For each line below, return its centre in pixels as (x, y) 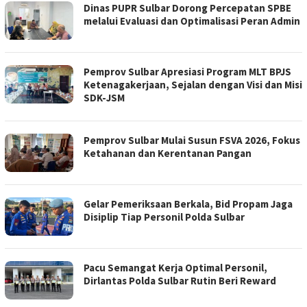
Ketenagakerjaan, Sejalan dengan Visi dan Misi (193, 85)
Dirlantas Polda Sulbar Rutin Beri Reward (180, 281)
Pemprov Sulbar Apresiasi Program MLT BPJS (187, 72)
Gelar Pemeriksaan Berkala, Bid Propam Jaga (188, 204)
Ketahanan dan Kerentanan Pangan (168, 153)
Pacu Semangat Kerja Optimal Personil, (175, 268)
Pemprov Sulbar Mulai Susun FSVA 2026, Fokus (192, 140)
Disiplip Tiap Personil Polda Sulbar (164, 217)
